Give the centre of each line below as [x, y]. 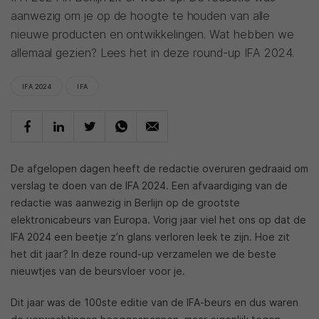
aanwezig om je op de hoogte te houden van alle [141, 16]
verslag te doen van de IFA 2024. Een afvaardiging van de [149, 185]
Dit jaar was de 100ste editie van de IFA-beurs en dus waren [155, 302]
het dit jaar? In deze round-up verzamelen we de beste [143, 254]
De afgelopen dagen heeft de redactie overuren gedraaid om [159, 168]
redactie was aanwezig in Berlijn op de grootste [125, 203]
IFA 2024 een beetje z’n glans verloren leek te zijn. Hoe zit [150, 237]
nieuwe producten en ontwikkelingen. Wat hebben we [153, 34]
